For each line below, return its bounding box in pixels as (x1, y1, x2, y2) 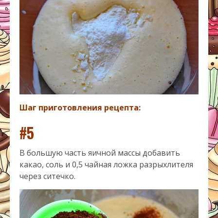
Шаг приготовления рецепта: (19, 102, 141, 113)
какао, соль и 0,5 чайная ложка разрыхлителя (19, 159, 193, 170)
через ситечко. (19, 170, 75, 182)
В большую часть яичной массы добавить (19, 147, 180, 158)
